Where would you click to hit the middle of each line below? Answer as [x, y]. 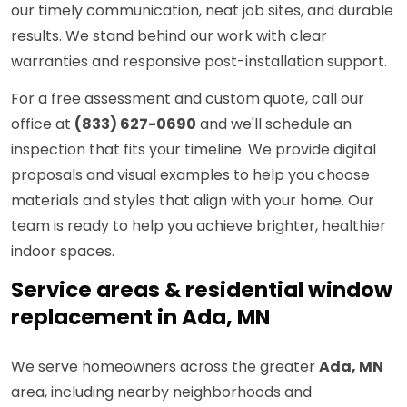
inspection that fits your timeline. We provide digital [194, 150]
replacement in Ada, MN [140, 318]
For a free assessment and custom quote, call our [188, 99]
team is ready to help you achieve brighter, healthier [199, 226]
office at [43, 124]
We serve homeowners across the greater [165, 367]
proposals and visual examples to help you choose [190, 175]
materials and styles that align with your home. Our [193, 201]
